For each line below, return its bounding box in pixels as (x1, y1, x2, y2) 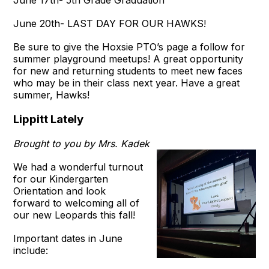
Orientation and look (13, 184, 106, 197)
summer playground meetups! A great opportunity (13, 52, 244, 65)
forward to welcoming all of (13, 196, 140, 209)
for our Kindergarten (13, 172, 109, 185)
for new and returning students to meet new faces (13, 64, 243, 77)
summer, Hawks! (13, 88, 90, 101)
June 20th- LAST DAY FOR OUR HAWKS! (13, 17, 207, 29)
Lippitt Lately (13, 112, 84, 126)
